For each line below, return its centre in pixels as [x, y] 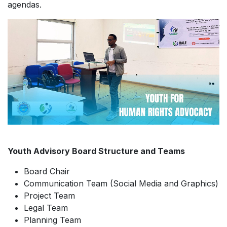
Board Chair [47, 171]
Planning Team [52, 220]
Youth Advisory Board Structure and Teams [96, 151]
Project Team [49, 196]
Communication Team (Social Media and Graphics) [121, 183]
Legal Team [46, 208]
